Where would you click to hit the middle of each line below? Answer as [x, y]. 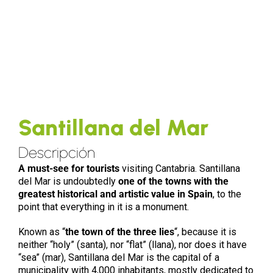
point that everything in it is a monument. [106, 207]
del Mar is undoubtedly [68, 182]
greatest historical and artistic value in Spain [115, 194]
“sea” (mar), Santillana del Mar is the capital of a [119, 258]
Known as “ [41, 232]
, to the [227, 194]
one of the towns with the [173, 182]
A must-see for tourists [69, 169]
